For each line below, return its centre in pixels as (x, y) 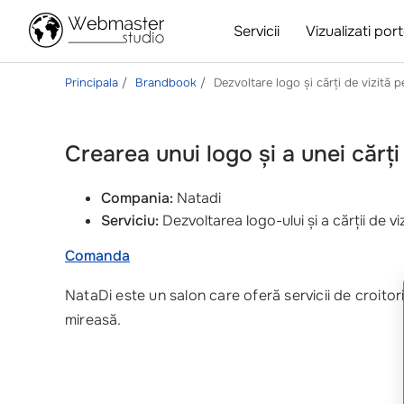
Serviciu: (130, 220)
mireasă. (93, 320)
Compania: (137, 198)
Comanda (97, 256)
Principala (92, 83)
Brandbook (166, 83)
